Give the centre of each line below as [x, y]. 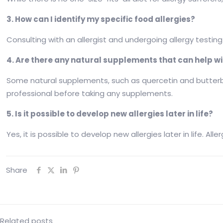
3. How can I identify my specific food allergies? [101, 19]
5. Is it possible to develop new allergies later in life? [110, 114]
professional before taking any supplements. [90, 94]
